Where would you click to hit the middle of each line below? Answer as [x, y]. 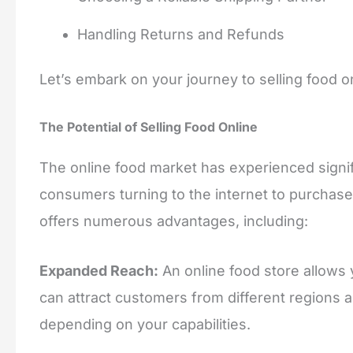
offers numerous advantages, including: [174, 221]
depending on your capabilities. [145, 324]
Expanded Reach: [99, 270]
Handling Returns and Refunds [181, 35]
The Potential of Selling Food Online [149, 126]
